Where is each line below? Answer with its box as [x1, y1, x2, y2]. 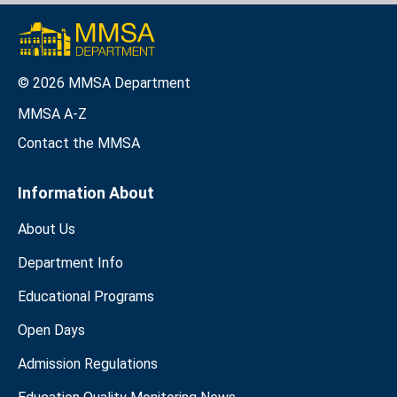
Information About [18, 183, 154, 202]
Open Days [18, 321, 85, 339]
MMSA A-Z [18, 105, 87, 122]
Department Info [18, 253, 123, 271]
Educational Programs [18, 287, 154, 305]
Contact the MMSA [18, 134, 140, 152]
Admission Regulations [18, 354, 158, 372]
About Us [18, 220, 75, 237]
